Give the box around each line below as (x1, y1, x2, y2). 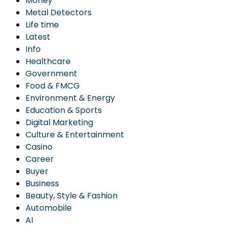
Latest (25, 31, 50, 43)
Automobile (25, 202, 72, 214)
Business (25, 178, 59, 189)
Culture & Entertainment (25, 129, 124, 140)
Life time (25, 19, 59, 31)
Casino (25, 141, 52, 153)
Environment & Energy (25, 92, 115, 104)
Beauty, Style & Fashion (25, 190, 118, 202)
